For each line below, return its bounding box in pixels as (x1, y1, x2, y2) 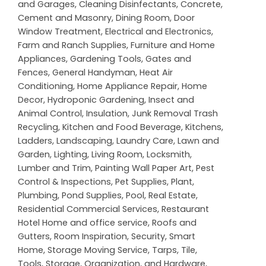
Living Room (91, 148, 142, 161)
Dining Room (116, 12, 170, 24)
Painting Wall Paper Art (95, 162, 192, 175)
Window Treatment (18, 26, 101, 38)
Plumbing (18, 189, 58, 202)
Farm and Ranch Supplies (18, 39, 126, 52)
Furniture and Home (131, 39, 215, 52)
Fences (18, 66, 48, 79)
